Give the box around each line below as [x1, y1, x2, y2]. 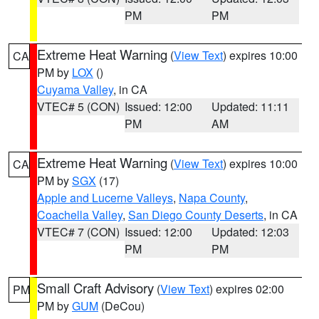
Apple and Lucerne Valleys [37, 189, 173, 206]
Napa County [179, 189, 245, 206]
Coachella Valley [37, 206, 122, 223]
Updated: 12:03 [211, 224, 290, 240]
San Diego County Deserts [128, 206, 263, 223]
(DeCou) [98, 298, 145, 314]
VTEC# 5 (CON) [37, 98, 120, 115]
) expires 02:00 [209, 281, 284, 297]
